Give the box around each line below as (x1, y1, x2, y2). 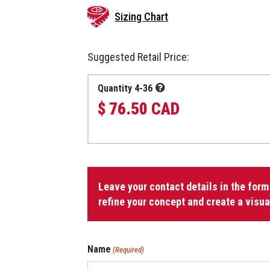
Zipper (87, 193, 113, 205)
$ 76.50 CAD (98, 99, 180, 119)
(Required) (113, 245, 145, 254)
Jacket (87, 166, 113, 178)
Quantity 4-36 (98, 82, 153, 94)
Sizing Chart (115, 10, 169, 24)
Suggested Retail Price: (87, 50, 190, 63)
